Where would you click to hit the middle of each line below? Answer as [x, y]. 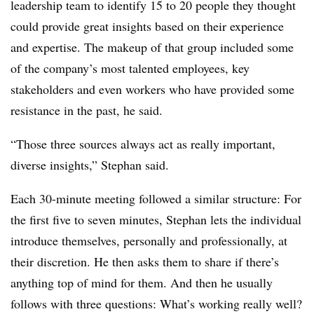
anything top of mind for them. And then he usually [142, 282]
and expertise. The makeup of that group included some [152, 47]
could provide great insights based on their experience [147, 26]
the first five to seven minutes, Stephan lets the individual [156, 219]
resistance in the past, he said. [89, 110]
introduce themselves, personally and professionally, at [149, 240]
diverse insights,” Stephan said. [92, 165]
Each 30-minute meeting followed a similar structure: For [156, 198]
